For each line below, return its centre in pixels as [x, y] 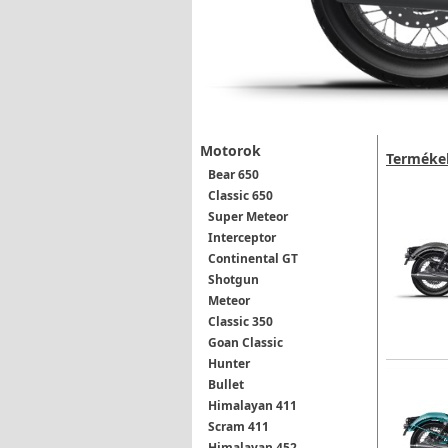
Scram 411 [238, 426]
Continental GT [253, 258]
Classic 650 [240, 195]
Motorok [230, 150]
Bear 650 [233, 174]
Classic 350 [240, 321]
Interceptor [242, 237]
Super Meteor [248, 216]
